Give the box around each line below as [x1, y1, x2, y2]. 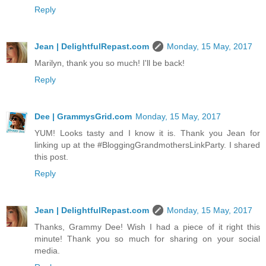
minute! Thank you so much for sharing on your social [34, 233, 260, 243]
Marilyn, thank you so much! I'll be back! [34, 58, 185, 68]
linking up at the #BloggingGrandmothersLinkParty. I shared [34, 140, 260, 150]
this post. [34, 151, 68, 161]
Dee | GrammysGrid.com [34, 111, 132, 121]
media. [34, 245, 60, 255]
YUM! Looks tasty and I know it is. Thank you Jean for [34, 128, 260, 138]
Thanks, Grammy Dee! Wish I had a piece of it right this [34, 221, 260, 232]
